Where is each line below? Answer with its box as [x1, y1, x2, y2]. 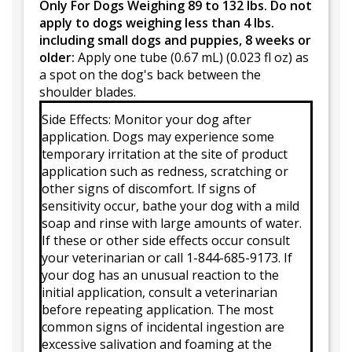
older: [39, 49, 75, 67]
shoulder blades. [39, 83, 136, 101]
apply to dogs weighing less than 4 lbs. [39, 14, 274, 32]
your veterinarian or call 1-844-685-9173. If [42, 249, 292, 267]
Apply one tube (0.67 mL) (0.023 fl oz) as [75, 49, 309, 67]
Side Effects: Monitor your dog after [42, 111, 251, 129]
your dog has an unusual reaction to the [42, 266, 279, 284]
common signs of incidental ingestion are [42, 318, 284, 336]
